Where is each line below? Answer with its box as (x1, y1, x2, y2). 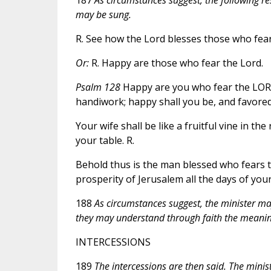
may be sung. (75, 7, 131, 21)
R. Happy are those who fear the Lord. (88, 56, 263, 70)
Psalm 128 (75, 80, 120, 94)
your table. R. (75, 133, 134, 147)
